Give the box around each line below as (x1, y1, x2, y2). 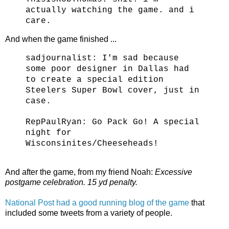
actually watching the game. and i (26, 6, 194, 15)
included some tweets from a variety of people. (5, 208, 172, 217)
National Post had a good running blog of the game (5, 198, 189, 207)
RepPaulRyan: (26, 117, 92, 127)
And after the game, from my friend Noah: (5, 167, 155, 176)
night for (26, 128, 72, 138)
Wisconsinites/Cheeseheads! (26, 139, 158, 148)
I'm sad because (102, 53, 179, 63)
